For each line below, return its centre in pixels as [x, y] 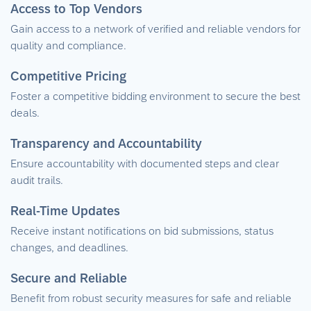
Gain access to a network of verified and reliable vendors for [155, 29]
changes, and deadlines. [69, 247]
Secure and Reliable [69, 278]
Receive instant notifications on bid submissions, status [142, 231]
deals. [25, 113]
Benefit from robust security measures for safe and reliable [151, 298]
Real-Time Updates [65, 211]
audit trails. [37, 180]
